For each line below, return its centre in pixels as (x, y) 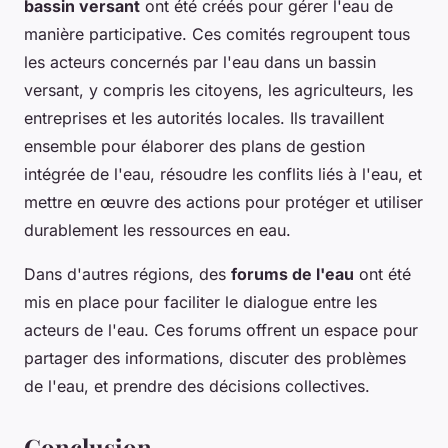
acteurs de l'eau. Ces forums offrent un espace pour (221, 329)
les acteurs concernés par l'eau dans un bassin (200, 61)
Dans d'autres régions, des (127, 273)
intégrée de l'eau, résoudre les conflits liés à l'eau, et (223, 173)
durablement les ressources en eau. (157, 229)
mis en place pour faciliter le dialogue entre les (200, 301)
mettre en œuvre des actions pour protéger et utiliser (223, 201)
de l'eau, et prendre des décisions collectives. (197, 385)
